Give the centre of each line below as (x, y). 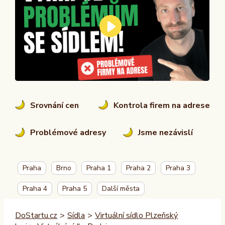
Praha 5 (75, 188)
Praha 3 (178, 168)
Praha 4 (35, 188)
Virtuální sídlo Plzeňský (137, 216)
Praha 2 (139, 168)
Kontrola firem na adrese (161, 106)
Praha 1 (99, 168)
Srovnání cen (55, 106)
